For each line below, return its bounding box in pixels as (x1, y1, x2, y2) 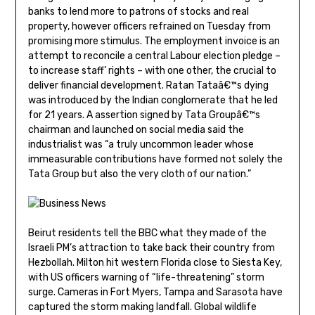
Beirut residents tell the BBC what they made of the (27, 227, 266, 240)
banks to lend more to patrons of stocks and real (27, 6, 249, 18)
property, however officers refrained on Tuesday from (27, 20, 271, 33)
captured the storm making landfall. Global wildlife (27, 301, 257, 314)
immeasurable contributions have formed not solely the (27, 153, 283, 166)
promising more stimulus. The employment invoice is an (27, 35, 280, 48)
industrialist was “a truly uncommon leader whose (27, 139, 254, 151)
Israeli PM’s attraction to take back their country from (27, 242, 275, 255)
